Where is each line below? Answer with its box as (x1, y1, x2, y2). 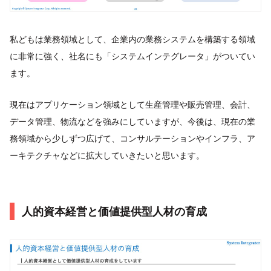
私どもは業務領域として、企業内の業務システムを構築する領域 (10, 33, 255, 44)
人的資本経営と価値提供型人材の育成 (22, 204, 207, 218)
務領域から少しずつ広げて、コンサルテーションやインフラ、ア (10, 132, 255, 143)
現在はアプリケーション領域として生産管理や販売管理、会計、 (10, 99, 255, 109)
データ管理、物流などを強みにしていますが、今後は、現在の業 (10, 116, 255, 126)
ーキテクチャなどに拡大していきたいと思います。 (10, 149, 204, 160)
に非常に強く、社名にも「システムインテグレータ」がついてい (10, 50, 255, 61)
